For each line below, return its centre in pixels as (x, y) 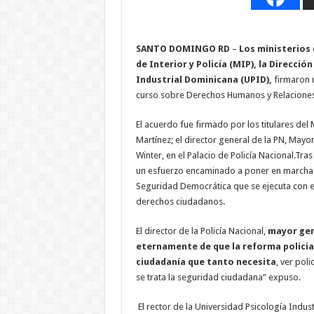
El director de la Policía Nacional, (202, 231)
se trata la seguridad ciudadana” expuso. (218, 277)
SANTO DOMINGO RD (183, 48)
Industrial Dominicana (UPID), (204, 79)
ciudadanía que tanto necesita (206, 261)
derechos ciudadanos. (180, 201)
